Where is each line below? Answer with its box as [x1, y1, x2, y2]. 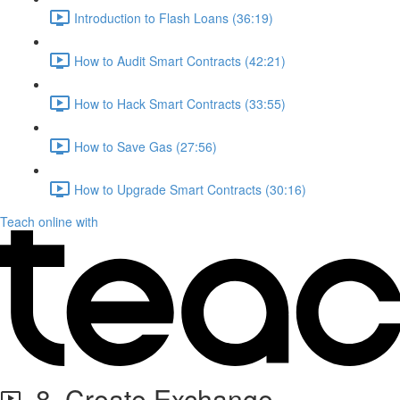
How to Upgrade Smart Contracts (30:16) [74, 179, 306, 198]
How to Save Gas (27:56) [74, 137, 217, 155]
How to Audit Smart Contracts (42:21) [74, 51, 286, 70]
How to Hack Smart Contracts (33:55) [74, 94, 286, 112]
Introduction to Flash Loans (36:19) [74, 8, 273, 27]
